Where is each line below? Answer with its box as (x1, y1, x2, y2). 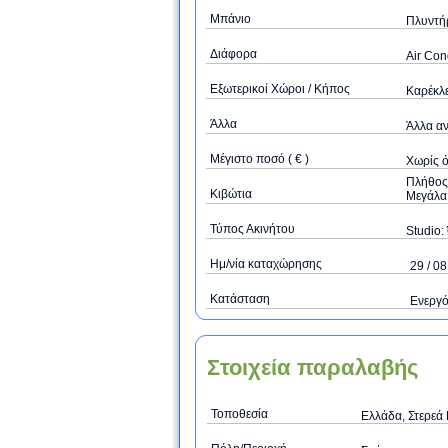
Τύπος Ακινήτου (210, 222, 295, 236)
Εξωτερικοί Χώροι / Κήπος (210, 82, 350, 96)
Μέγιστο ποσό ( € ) (210, 152, 309, 166)
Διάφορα (210, 47, 257, 61)
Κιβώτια (210, 187, 252, 201)
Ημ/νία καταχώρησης (210, 257, 322, 271)
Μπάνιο (210, 12, 251, 26)
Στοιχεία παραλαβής (207, 355, 418, 380)
